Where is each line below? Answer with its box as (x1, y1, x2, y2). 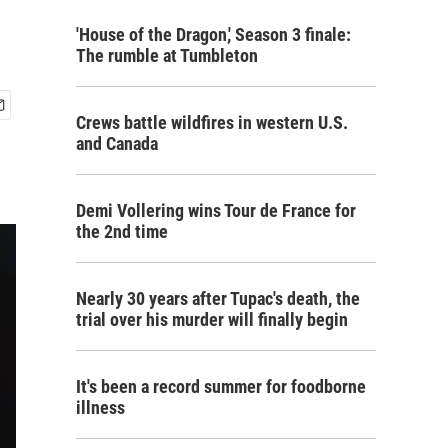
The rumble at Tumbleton (76, 45, 258, 66)
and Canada (76, 133, 158, 154)
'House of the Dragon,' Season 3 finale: (76, 24, 351, 45)
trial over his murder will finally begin (76, 309, 348, 330)
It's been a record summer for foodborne (76, 376, 366, 397)
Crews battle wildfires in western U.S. (76, 112, 348, 133)
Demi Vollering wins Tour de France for (76, 200, 356, 221)
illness (76, 397, 125, 418)
